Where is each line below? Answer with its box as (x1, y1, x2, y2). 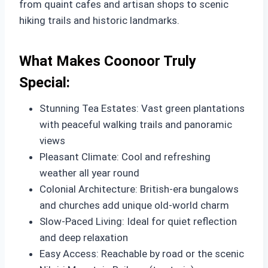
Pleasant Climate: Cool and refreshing (39, 151, 211, 163)
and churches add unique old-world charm (39, 199, 229, 211)
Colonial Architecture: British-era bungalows (39, 183, 239, 195)
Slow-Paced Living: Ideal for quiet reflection (39, 215, 237, 227)
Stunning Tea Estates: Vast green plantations (39, 102, 245, 114)
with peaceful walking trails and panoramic (39, 118, 232, 130)
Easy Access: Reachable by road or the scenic (39, 248, 244, 260)
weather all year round (39, 167, 139, 179)
